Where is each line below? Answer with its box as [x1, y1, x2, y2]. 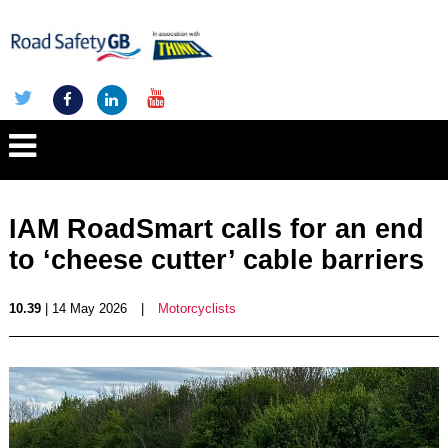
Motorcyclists [157, 301, 236, 316]
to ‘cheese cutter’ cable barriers [8, 245, 424, 275]
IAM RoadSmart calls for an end [8, 214, 424, 244]
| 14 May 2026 [40, 301, 127, 316]
